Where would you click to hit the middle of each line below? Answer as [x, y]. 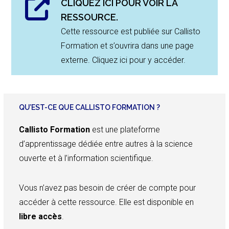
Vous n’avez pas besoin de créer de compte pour [108, 188]
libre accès [41, 216]
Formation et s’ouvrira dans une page [128, 46]
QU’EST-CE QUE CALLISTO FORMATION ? [90, 107]
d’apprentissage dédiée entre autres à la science [106, 144]
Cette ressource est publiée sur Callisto [131, 31]
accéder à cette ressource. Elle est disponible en [107, 202]
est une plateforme [125, 130]
